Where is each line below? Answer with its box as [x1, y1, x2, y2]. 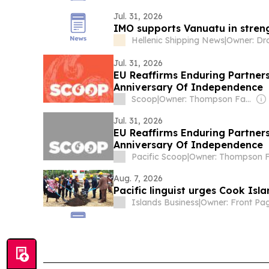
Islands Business [131, 196, 199, 208]
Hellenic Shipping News [131, 34, 225, 46]
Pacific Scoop [131, 151, 188, 162]
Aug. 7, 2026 [113, 172, 163, 184]
